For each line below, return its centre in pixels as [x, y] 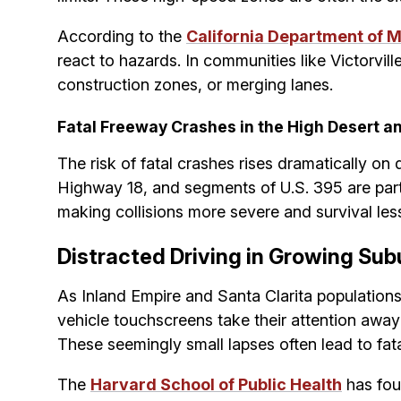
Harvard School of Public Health [216, 385]
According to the [122, 37]
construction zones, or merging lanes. [195, 85]
